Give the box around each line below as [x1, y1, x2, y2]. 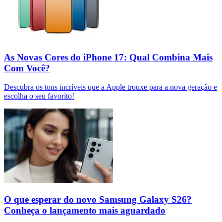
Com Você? [4, 62, 50, 73]
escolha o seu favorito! [4, 92, 74, 101]
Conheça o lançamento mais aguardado [4, 205, 166, 216]
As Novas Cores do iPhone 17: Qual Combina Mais [4, 52, 213, 62]
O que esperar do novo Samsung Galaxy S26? [4, 194, 192, 205]
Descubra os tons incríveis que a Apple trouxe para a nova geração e [4, 83, 217, 92]
